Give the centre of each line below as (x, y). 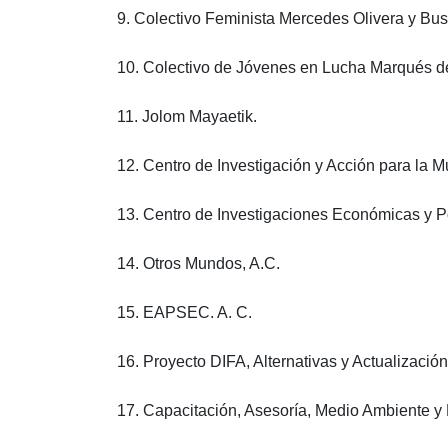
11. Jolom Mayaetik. (187, 116)
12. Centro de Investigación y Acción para (266, 165)
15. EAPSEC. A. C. (184, 312)
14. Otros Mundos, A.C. (198, 263)
